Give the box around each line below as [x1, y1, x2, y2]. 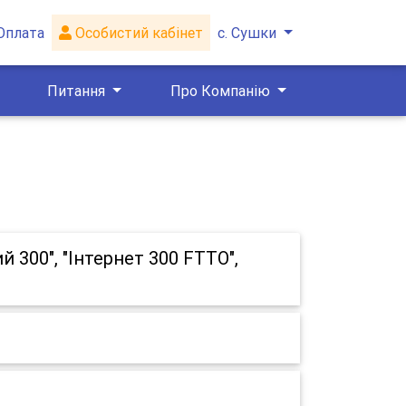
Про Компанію [169, 82, 274, 100]
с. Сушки [217, 24, 277, 42]
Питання [47, 82, 110, 100]
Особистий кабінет [72, 24, 204, 42]
